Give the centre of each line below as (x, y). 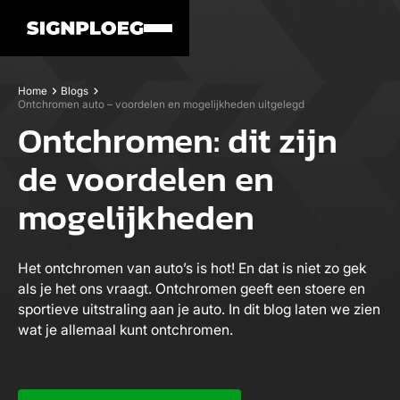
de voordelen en (146, 179)
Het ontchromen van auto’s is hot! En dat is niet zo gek (192, 268)
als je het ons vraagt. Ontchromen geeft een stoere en (191, 288)
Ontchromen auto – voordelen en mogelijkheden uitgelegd (161, 105)
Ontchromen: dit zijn (177, 140)
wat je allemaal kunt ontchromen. (125, 329)
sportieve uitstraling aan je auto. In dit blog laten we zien (199, 309)
